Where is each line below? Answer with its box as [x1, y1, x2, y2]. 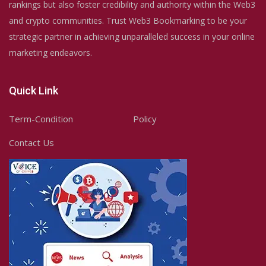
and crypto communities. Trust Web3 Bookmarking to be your [9, 15, 247, 26]
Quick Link [9, 84, 58, 97]
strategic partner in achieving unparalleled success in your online [9, 31, 255, 42]
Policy [133, 113, 157, 125]
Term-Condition [9, 113, 73, 125]
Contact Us [9, 137, 54, 148]
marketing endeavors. [9, 47, 92, 58]
